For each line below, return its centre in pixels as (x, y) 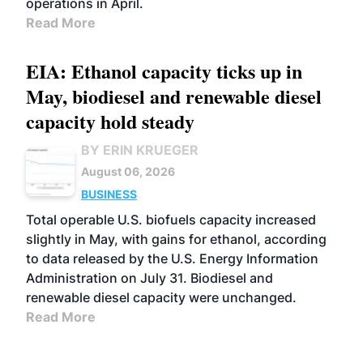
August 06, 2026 (128, 171)
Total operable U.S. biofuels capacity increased (171, 220)
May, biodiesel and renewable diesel (174, 96)
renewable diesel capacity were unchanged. (161, 297)
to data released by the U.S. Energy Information (172, 258)
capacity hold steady (110, 121)
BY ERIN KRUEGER (140, 150)
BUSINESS (109, 194)
